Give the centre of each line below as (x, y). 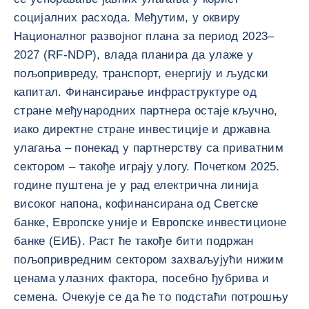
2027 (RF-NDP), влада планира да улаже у (134, 55)
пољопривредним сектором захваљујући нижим (149, 260)
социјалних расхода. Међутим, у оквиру (127, 18)
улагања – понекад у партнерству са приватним (149, 148)
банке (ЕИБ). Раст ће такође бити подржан (134, 241)
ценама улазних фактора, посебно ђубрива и (141, 278)
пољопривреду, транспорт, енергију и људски (141, 73)
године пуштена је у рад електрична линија (136, 185)
